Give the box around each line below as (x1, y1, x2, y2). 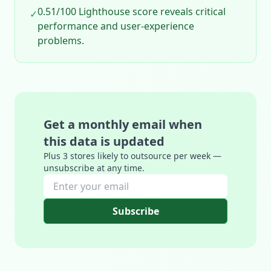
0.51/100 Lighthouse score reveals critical (38, 5, 226, 18)
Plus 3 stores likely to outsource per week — (44, 150, 221, 162)
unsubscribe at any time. (44, 162, 145, 174)
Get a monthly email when (44, 116, 202, 132)
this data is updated (44, 133, 165, 149)
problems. (38, 34, 84, 47)
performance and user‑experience (38, 19, 194, 33)
